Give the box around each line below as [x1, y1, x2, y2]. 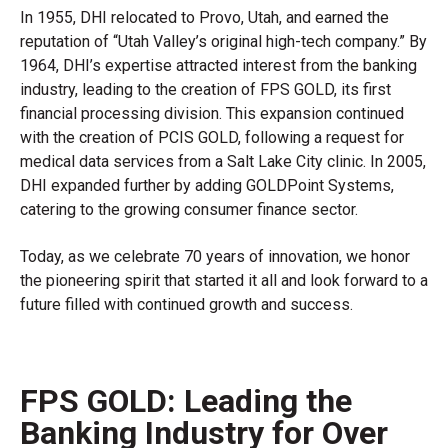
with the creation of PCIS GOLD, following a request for [20, 128, 404, 148]
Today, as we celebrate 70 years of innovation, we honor [20, 246, 410, 266]
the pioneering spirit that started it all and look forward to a [20, 270, 428, 290]
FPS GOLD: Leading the [20, 382, 352, 421]
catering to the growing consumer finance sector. [20, 200, 358, 220]
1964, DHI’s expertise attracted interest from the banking [20, 56, 417, 76]
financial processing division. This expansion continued [20, 104, 404, 124]
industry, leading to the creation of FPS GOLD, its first [20, 80, 391, 100]
